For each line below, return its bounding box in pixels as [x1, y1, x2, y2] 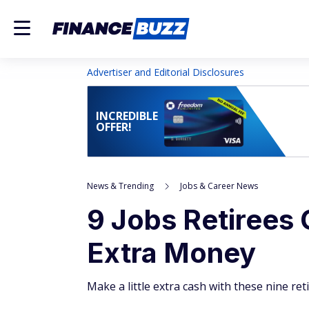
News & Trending [87, 180, 154, 192]
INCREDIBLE [96, 108, 158, 123]
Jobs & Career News [180, 180, 258, 192]
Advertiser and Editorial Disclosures [87, 66, 244, 79]
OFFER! [96, 119, 132, 134]
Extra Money [87, 236, 256, 270]
